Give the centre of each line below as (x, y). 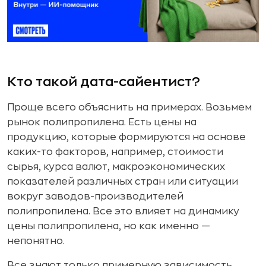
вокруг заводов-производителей (95, 196)
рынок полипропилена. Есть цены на (102, 122)
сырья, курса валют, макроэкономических (116, 167)
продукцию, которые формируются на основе (126, 137)
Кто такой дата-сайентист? (104, 82)
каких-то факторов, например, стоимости (115, 152)
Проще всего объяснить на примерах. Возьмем (129, 107)
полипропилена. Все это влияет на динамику (123, 211)
